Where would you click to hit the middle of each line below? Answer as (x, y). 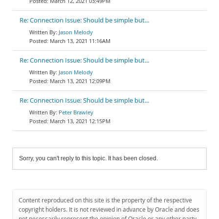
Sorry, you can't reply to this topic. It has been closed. (88, 158)
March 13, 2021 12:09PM (80, 81)
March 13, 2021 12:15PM (80, 121)
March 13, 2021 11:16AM (80, 41)
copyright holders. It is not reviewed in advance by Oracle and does (109, 209)
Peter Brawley (76, 112)
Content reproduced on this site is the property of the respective (105, 200)
